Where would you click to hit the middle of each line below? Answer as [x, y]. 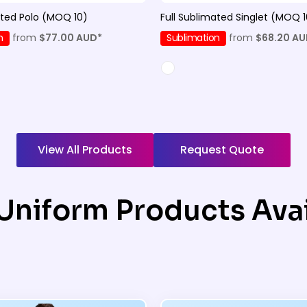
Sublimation [193, 38]
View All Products [85, 150]
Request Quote [222, 150]
